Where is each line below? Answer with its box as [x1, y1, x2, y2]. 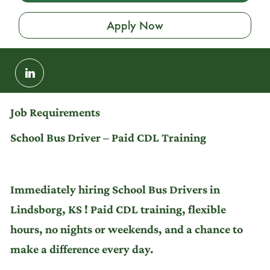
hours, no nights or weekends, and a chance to [10, 222, 243, 236]
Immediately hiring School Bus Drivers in [10, 182, 220, 196]
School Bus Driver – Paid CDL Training [10, 130, 206, 144]
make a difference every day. [10, 242, 154, 256]
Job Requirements [10, 105, 100, 119]
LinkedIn [28, 95, 71, 108]
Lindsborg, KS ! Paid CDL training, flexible [10, 202, 226, 216]
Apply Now [107, 17, 163, 33]
